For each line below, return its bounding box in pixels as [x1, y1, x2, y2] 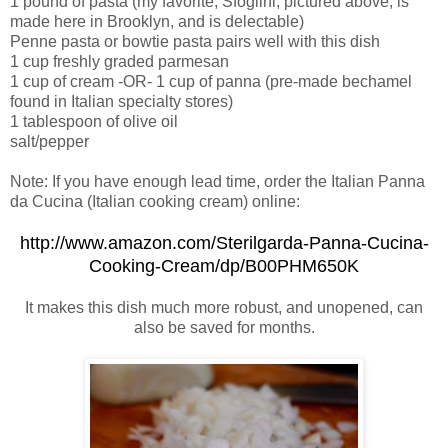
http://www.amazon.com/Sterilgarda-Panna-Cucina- [19, 233, 429, 254]
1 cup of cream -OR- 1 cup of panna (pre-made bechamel [10, 73, 412, 91]
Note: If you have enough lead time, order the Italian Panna [10, 173, 425, 191]
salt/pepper [10, 133, 89, 151]
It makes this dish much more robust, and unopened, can [25, 299, 423, 317]
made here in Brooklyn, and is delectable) [10, 13, 304, 31]
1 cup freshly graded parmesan [10, 53, 229, 71]
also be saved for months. [133, 319, 315, 337]
